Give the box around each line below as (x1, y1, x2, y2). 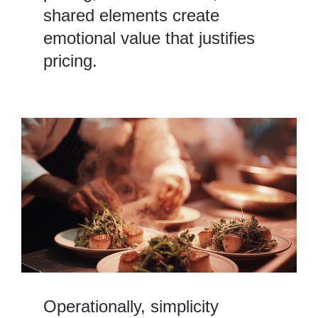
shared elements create (43, 6, 220, 26)
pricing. (43, 51, 98, 71)
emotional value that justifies (43, 28, 256, 48)
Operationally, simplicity (43, 297, 219, 317)
